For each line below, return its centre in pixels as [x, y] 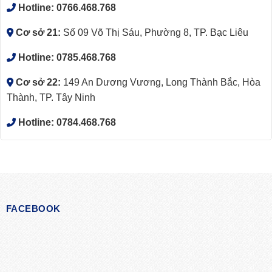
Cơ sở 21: [37, 33]
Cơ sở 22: [37, 83]
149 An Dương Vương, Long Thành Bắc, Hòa [161, 83]
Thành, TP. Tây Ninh [51, 98]
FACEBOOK [33, 209]
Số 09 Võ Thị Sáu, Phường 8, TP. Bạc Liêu [155, 33]
